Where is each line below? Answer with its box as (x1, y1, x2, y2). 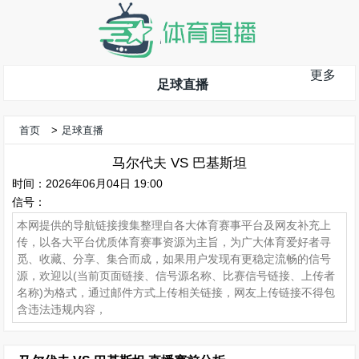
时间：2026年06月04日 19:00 (12, 177, 163, 190)
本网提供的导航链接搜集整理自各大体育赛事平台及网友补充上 (17, 219, 331, 232)
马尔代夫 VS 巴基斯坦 (112, 155, 247, 171)
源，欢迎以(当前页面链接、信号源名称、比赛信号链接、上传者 (17, 269, 335, 282)
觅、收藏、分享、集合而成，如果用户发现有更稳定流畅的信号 (17, 252, 331, 265)
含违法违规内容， (17, 303, 107, 316)
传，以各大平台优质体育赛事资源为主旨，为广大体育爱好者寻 (17, 236, 331, 248)
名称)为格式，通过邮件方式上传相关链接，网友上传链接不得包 (17, 286, 335, 299)
